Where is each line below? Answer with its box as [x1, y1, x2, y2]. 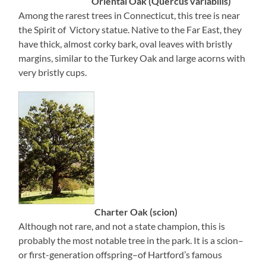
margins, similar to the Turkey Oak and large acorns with [18, 52, 246, 64]
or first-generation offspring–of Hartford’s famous [18, 249, 223, 261]
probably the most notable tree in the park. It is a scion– [18, 235, 244, 246]
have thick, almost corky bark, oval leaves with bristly [18, 38, 233, 50]
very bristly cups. [18, 66, 87, 78]
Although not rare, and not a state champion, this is [18, 220, 226, 232]
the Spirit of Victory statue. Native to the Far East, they [18, 24, 242, 36]
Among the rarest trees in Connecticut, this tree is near [18, 9, 240, 21]
